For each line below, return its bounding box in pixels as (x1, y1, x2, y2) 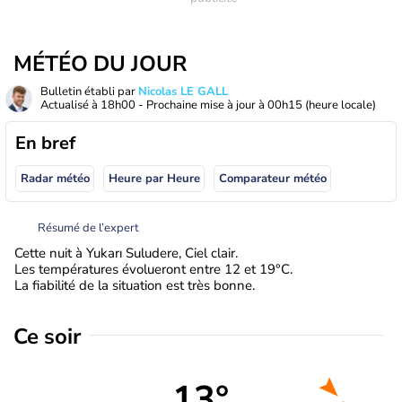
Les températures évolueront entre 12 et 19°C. (14, 259, 293, 278)
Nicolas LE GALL (138, 83, 228, 100)
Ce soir (13, 321, 81, 351)
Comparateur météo (218, 170, 327, 188)
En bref (15, 131, 75, 155)
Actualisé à (40, 97, 100, 113)
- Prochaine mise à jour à (135, 97, 267, 113)
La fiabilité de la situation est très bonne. (14, 275, 255, 294)
